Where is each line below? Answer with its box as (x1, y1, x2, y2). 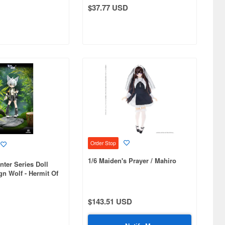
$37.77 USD (87, 2, 128, 13)
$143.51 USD (87, 196, 132, 207)
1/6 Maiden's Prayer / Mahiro (87, 156, 176, 166)
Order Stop (90, 139, 116, 147)
